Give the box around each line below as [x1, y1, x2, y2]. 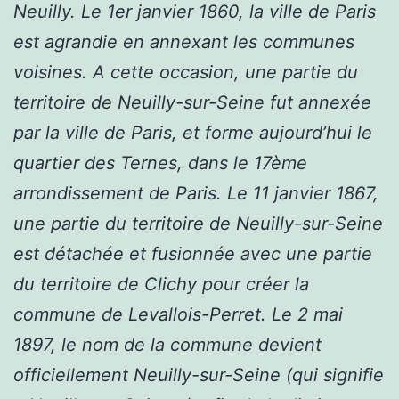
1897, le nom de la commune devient [13, 333, 322, 355]
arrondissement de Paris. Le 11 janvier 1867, [13, 182, 379, 204]
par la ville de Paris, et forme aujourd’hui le [13, 121, 372, 143]
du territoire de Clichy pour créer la [13, 273, 309, 295]
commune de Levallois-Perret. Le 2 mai [13, 303, 343, 325]
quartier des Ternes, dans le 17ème [13, 151, 307, 174]
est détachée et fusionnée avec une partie [13, 242, 372, 265]
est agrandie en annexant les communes [13, 30, 354, 53]
